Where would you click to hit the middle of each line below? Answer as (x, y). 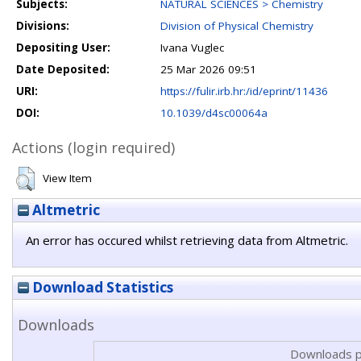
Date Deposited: (63, 69)
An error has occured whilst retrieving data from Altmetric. (187, 240)
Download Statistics (101, 287)
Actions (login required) (93, 147)
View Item (67, 178)
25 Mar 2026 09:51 (208, 69)
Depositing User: (63, 48)
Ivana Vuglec (192, 48)
